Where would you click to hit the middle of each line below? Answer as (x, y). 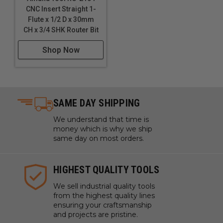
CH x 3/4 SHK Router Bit (61, 30)
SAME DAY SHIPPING (97, 103)
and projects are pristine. (96, 215)
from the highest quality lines (104, 196)
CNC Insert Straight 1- (61, 9)
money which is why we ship (103, 129)
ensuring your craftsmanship (103, 205)
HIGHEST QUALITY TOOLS (107, 170)
